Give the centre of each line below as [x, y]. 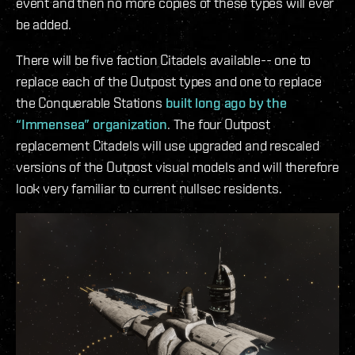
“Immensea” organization [92, 124]
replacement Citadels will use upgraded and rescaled [168, 146]
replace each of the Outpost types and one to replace [169, 82]
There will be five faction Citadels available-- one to [164, 60]
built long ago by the [226, 103]
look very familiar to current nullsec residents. [149, 189]
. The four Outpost [218, 124]
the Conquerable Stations [91, 103]
